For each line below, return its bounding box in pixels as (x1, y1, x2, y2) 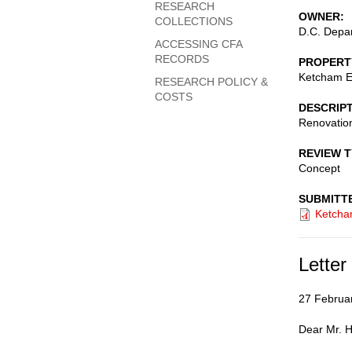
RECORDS (155, 53, 209, 65)
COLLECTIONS (155, 15, 233, 27)
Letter (299, 254, 346, 275)
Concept (299, 162, 340, 174)
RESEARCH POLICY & (155, 75, 268, 88)
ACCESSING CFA (155, 38, 242, 50)
